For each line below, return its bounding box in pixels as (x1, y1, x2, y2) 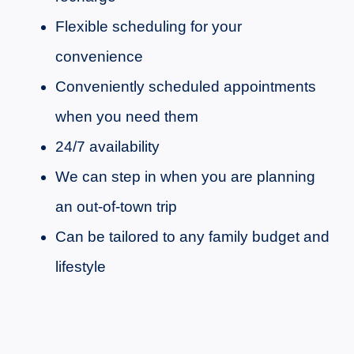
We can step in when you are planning (55, 168, 315, 186)
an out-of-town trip (55, 198, 177, 216)
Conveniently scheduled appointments (55, 78, 316, 96)
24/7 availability (55, 138, 160, 156)
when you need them (55, 108, 198, 126)
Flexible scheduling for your (55, 18, 242, 36)
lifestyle (55, 258, 106, 276)
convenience (55, 48, 143, 66)
